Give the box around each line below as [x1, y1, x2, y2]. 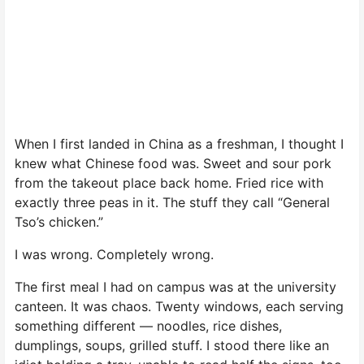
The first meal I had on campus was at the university [15, 278, 336, 295]
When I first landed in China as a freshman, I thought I [15, 135, 344, 152]
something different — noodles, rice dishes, [15, 317, 282, 334]
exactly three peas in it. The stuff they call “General [15, 193, 330, 210]
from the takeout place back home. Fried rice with [15, 174, 323, 191]
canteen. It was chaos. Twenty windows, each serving [15, 297, 344, 314]
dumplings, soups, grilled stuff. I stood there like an [15, 336, 329, 353]
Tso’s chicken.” [15, 213, 103, 230]
